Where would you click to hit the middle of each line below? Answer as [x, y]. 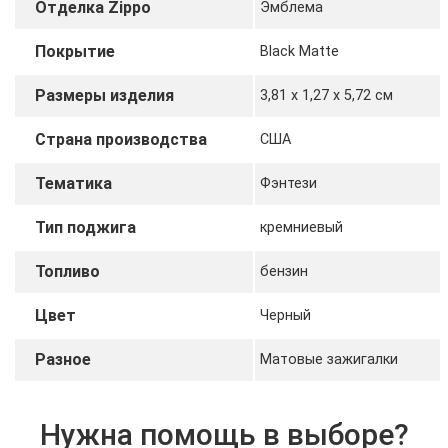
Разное [62, 360]
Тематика [73, 184]
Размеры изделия [104, 96]
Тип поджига [85, 228]
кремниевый [301, 228]
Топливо [67, 272]
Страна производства [120, 140]
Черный [285, 316]
